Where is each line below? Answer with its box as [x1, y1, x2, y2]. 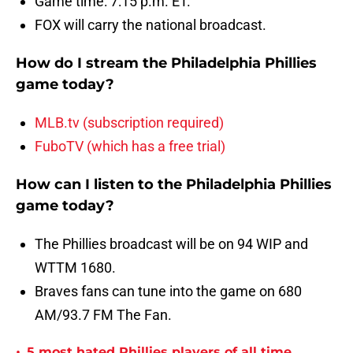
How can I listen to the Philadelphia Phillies [16, 176, 332, 194]
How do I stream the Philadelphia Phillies [16, 54, 317, 72]
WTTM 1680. [35, 259, 116, 277]
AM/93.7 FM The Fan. [35, 307, 172, 324]
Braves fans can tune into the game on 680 [35, 283, 302, 300]
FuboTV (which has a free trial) [35, 138, 225, 155]
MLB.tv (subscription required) [35, 114, 224, 132]
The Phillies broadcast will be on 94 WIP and [35, 236, 308, 253]
